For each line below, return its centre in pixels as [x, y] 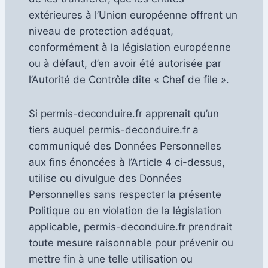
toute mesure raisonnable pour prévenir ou [131, 243]
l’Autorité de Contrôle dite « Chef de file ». [129, 80]
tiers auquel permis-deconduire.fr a [114, 130]
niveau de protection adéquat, [101, 31]
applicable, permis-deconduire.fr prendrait [130, 227]
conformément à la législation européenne [130, 48]
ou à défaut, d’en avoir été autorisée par [125, 64]
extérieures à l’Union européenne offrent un [133, 15]
